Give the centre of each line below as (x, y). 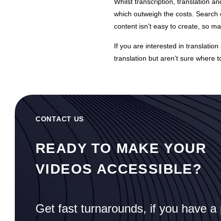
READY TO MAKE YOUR (121, 148)
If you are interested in (150, 46)
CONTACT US (60, 119)
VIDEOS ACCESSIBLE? (119, 169)
